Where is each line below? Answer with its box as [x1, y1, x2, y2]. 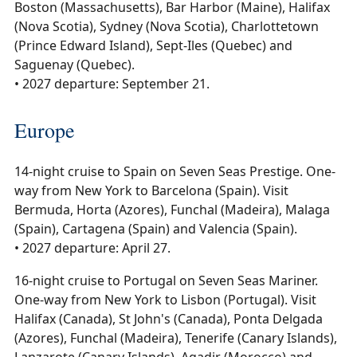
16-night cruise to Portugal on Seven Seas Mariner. [14, 272, 318, 290]
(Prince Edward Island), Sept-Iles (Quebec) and [14, 37, 292, 55]
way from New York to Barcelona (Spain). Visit [14, 182, 288, 200]
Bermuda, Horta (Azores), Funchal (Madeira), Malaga [14, 201, 330, 219]
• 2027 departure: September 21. [14, 75, 210, 93]
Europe [14, 116, 75, 144]
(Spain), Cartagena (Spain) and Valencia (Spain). [14, 220, 297, 238]
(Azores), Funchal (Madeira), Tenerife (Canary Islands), [14, 329, 337, 347]
